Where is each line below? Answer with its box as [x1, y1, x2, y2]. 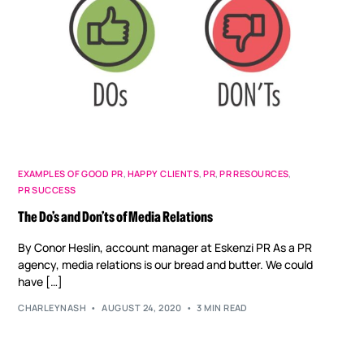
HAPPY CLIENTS [127, 167, 200, 180]
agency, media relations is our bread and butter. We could [18, 256, 314, 272]
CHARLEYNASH [18, 301, 86, 314]
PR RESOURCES [219, 167, 289, 180]
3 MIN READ [197, 301, 248, 314]
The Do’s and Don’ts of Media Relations [18, 207, 214, 226]
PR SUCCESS [18, 183, 76, 196]
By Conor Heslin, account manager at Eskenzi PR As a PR [18, 239, 313, 255]
